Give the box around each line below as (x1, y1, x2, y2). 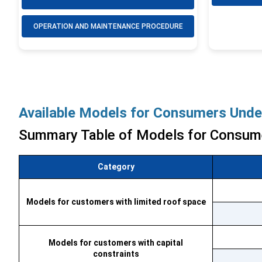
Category (97, 162, 135, 171)
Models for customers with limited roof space (26, 197, 206, 206)
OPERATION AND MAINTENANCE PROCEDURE (33, 22, 183, 30)
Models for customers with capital (49, 238, 183, 247)
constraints (92, 249, 139, 258)
